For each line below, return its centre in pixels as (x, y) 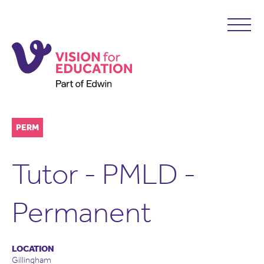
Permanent (82, 212)
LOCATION (33, 249)
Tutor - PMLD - (104, 174)
